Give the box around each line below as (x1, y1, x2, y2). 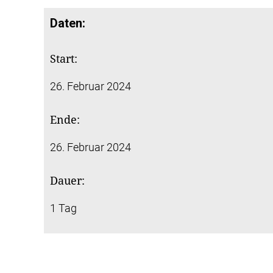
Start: (50, 52, 77, 66)
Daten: (50, 16, 85, 31)
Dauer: (50, 174, 85, 188)
